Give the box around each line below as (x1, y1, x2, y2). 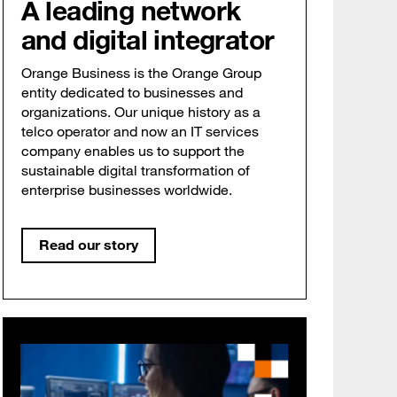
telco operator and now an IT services (20, 122, 259, 141)
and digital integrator (20, 23, 275, 57)
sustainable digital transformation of (20, 161, 250, 180)
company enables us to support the (20, 142, 245, 160)
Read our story (38, 236, 138, 254)
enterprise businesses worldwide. (20, 181, 232, 199)
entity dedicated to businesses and (20, 83, 243, 102)
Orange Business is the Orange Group (20, 64, 261, 82)
